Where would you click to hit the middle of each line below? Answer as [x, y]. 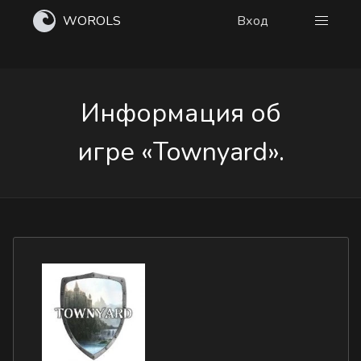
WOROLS [92, 21]
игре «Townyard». [180, 152]
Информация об [180, 113]
